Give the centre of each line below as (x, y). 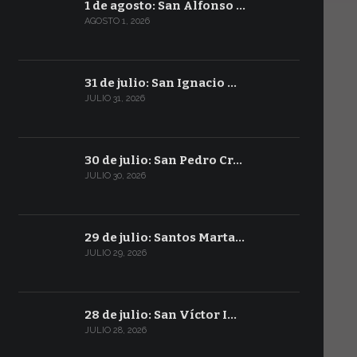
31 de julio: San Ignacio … (160, 83)
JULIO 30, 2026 (115, 176)
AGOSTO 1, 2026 (117, 21)
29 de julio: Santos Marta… (164, 237)
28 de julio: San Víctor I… (160, 315)
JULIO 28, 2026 (115, 330)
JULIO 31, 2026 (114, 98)
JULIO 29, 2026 (115, 253)
